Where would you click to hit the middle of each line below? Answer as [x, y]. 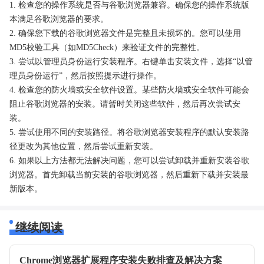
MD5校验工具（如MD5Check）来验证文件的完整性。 [107, 47]
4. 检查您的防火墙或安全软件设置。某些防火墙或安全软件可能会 [129, 90]
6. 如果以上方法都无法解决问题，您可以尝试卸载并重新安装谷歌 [129, 160]
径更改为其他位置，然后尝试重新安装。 [84, 146]
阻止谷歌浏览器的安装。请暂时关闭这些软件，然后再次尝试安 [125, 104]
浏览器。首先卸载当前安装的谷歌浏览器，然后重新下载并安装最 [129, 174]
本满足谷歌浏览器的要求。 [59, 19]
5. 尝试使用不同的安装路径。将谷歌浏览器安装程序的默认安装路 [129, 132]
